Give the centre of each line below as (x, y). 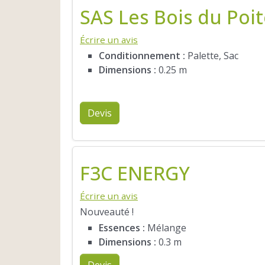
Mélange (166, 227)
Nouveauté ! (107, 211)
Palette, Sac (212, 55)
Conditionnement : (142, 55)
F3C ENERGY (135, 173)
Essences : (122, 227)
